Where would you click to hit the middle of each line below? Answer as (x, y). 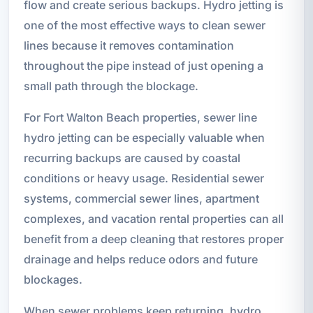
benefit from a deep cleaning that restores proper (153, 239)
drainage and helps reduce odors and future (140, 259)
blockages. (53, 279)
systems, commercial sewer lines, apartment (141, 198)
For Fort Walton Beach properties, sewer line (140, 117)
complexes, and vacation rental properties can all (153, 218)
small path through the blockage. (111, 86)
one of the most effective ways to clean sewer (144, 25)
